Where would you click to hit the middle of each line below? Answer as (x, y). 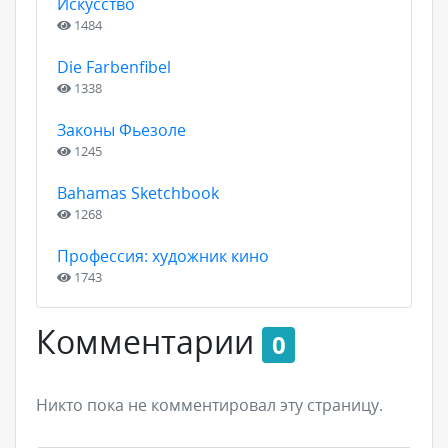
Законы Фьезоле (121, 130)
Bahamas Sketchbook (138, 193)
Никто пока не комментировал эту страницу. (209, 405)
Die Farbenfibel (114, 67)
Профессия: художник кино (163, 256)
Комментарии (149, 341)
